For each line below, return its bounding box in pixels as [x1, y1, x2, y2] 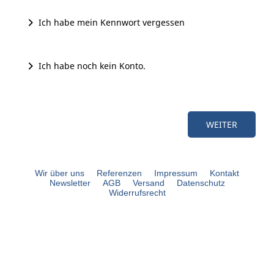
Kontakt [210, 168, 239, 179]
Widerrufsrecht [108, 188, 166, 198]
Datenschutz [176, 178, 225, 188]
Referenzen [97, 168, 142, 179]
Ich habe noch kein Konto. [39, 60, 146, 72]
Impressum [154, 168, 198, 179]
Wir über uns [35, 168, 84, 179]
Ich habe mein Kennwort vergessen [39, 17, 185, 29]
